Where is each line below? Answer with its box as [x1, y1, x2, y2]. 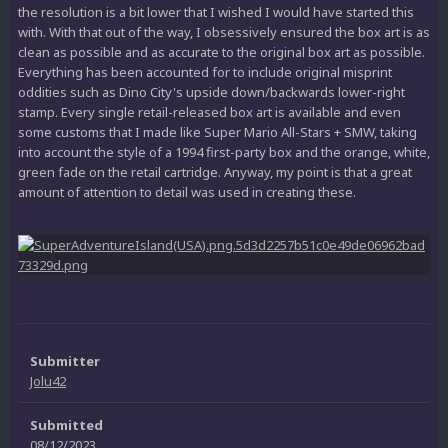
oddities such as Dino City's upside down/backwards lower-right [18, 82, 405, 101]
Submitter [30, 351, 100, 370]
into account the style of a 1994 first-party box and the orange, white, [18, 142, 430, 161]
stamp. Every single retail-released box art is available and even [18, 102, 401, 121]
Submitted [30, 415, 103, 434]
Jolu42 [30, 371, 66, 390]
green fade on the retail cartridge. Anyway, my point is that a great [18, 162, 412, 181]
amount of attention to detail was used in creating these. [18, 182, 356, 201]
